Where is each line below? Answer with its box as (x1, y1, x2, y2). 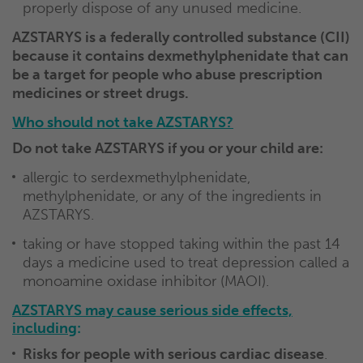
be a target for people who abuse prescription (12, 65, 322, 83)
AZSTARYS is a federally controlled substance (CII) (12, 28, 350, 46)
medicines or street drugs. (12, 83, 189, 102)
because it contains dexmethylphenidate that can (12, 46, 348, 65)
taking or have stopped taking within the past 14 (23, 234, 340, 253)
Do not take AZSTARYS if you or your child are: (12, 139, 323, 157)
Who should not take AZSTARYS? (12, 113, 233, 131)
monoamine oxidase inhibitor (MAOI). (23, 271, 269, 290)
